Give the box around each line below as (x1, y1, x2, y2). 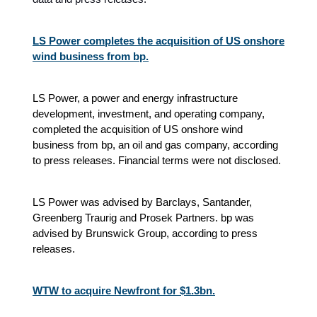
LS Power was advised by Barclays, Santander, (33, 195, 252, 208)
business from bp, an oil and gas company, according (33, 138, 278, 151)
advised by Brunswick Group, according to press (33, 226, 258, 239)
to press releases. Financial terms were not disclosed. (33, 154, 281, 166)
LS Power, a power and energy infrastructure (33, 91, 238, 104)
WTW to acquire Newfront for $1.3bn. (33, 284, 215, 296)
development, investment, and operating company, (33, 107, 265, 120)
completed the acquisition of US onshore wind (33, 122, 243, 135)
